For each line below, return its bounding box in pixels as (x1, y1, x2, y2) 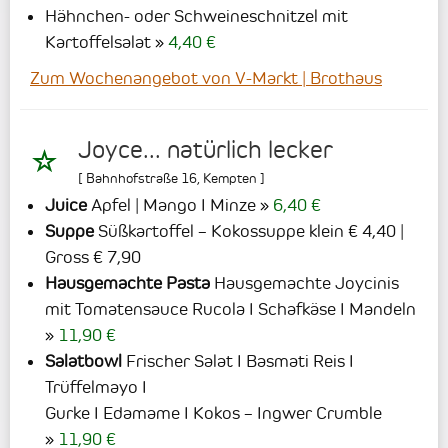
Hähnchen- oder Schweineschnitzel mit (45, 6, 348, 27)
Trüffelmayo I (45, 377, 147, 398)
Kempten (203, 170, 257, 187)
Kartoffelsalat (45, 32, 151, 53)
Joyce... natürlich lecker (78, 136, 333, 165)
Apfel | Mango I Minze (87, 195, 256, 216)
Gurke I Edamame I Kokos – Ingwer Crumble (45, 403, 382, 424)
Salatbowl (45, 351, 122, 372)
